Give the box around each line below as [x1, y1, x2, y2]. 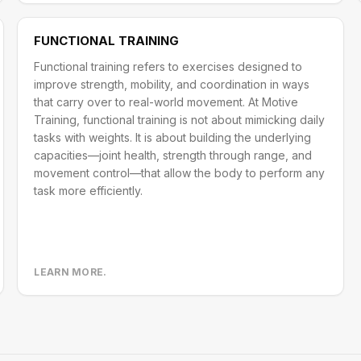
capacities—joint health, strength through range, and [34, 148, 313, 162]
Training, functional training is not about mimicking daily [34, 113, 326, 127]
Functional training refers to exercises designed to [34, 60, 303, 73]
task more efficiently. [34, 184, 143, 197]
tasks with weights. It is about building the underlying [34, 131, 312, 144]
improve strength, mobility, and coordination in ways [34, 77, 310, 91]
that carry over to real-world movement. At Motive [34, 95, 299, 109]
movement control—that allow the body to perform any [34, 166, 326, 180]
